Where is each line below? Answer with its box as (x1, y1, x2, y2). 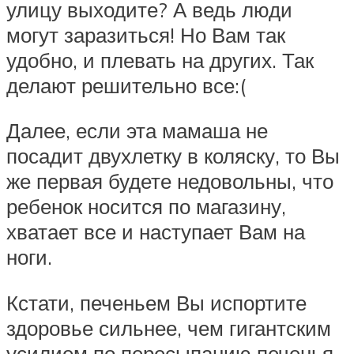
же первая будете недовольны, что (6, 168, 333, 194)
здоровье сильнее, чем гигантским (6, 314, 331, 341)
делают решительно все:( (6, 72, 246, 98)
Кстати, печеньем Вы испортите (6, 289, 307, 315)
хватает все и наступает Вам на (6, 219, 305, 245)
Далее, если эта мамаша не (6, 118, 268, 144)
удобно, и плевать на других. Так (6, 47, 314, 73)
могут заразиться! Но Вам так (6, 21, 285, 47)
